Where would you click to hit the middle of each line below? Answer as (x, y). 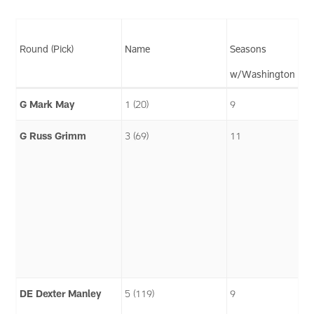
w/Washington (263, 74)
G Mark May (47, 104)
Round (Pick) (47, 48)
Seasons (248, 48)
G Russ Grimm (53, 135)
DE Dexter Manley (61, 293)
